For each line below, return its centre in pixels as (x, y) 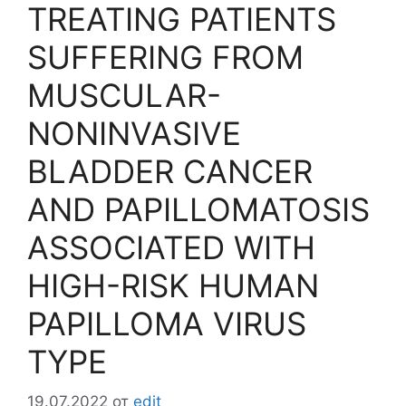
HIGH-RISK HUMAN (173, 285)
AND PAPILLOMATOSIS (198, 209)
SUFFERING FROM (165, 57)
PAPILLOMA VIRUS (167, 323)
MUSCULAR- (124, 95)
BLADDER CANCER (170, 171)
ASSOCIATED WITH (171, 247)
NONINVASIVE (134, 133)
